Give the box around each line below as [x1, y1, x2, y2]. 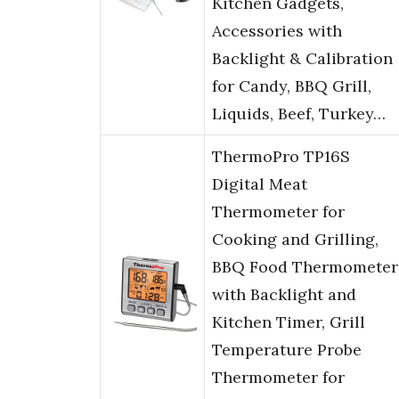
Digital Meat [212, 174, 307, 195]
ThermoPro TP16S [212, 146, 350, 167]
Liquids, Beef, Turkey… [212, 103, 386, 125]
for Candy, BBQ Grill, [212, 76, 371, 97]
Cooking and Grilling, [212, 229, 379, 250]
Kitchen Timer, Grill [212, 312, 365, 333]
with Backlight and [212, 284, 356, 305]
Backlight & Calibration [212, 48, 393, 69]
